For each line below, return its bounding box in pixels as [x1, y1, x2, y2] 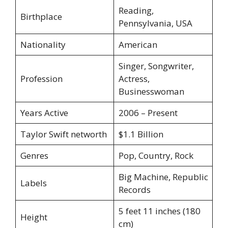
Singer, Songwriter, [118, 60, 194, 72]
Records [118, 184, 151, 196]
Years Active [20, 107, 68, 119]
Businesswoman [118, 85, 184, 98]
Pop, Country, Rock [118, 150, 193, 162]
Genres [20, 150, 48, 162]
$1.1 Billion [118, 128, 163, 140]
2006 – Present [118, 107, 178, 119]
